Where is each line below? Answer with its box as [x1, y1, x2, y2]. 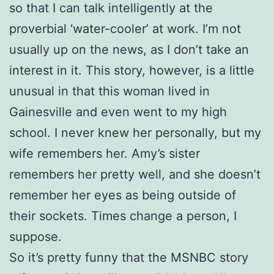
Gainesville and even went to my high [9, 104, 227, 119]
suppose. [9, 229, 62, 244]
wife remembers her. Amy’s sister [9, 146, 200, 161]
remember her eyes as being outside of [9, 187, 236, 202]
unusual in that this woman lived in [9, 83, 210, 98]
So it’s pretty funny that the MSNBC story [9, 250, 248, 265]
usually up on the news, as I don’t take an [9, 42, 249, 57]
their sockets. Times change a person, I [9, 208, 237, 223]
